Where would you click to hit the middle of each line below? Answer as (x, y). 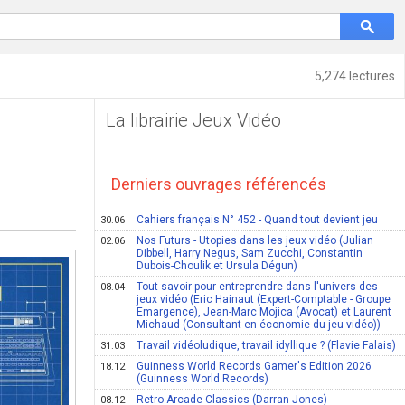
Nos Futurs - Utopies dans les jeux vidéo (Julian (255, 240)
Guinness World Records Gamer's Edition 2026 (254, 366)
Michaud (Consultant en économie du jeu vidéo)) (259, 325)
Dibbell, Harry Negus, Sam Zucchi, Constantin (250, 253)
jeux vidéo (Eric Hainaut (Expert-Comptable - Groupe (264, 299)
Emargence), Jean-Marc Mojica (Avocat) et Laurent (264, 312)
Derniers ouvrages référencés (219, 184)
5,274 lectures (355, 76)
